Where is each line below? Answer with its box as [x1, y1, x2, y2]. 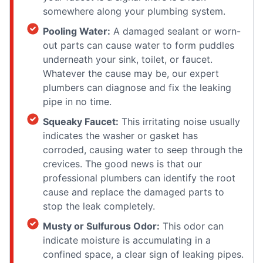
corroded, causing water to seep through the [43, 143, 242, 156]
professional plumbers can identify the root [43, 171, 235, 184]
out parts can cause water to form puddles [43, 39, 234, 51]
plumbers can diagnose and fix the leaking [43, 81, 231, 93]
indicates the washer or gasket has [43, 129, 198, 141]
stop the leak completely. [43, 200, 155, 212]
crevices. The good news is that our [43, 157, 202, 170]
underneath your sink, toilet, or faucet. [43, 53, 213, 65]
